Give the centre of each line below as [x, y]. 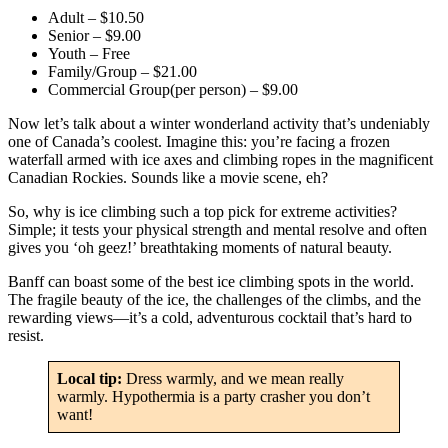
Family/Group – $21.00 [122, 71]
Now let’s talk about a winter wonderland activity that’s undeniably [219, 123]
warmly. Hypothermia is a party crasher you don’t [213, 396]
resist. [26, 335]
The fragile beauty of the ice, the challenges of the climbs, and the [214, 299]
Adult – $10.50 [96, 17]
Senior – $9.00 [94, 35]
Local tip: [91, 378]
